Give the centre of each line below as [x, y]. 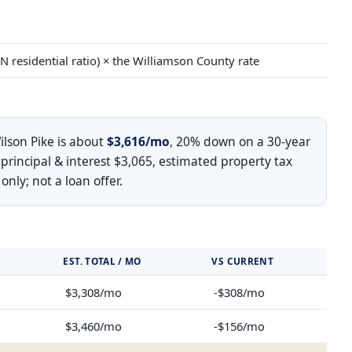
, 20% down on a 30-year [240, 142]
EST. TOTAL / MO [102, 261]
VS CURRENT [243, 261]
